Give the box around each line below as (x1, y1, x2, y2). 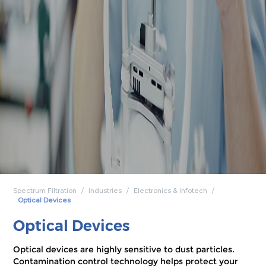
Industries (88, 186, 122, 195)
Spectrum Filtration (13, 186, 77, 195)
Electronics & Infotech (134, 186, 208, 195)
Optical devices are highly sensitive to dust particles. (13, 243, 235, 255)
